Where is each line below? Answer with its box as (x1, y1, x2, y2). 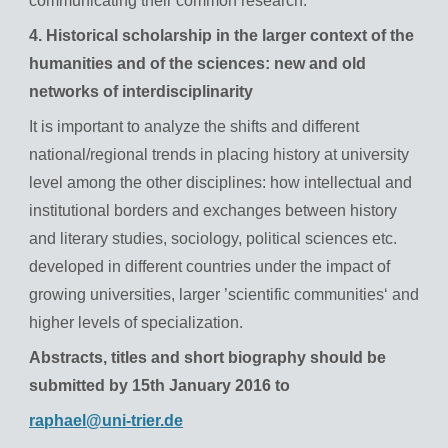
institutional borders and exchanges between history (29, 202, 397, 220)
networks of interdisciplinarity (29, 83, 253, 101)
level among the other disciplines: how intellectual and (29, 174, 412, 192)
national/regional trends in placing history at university (29, 146, 409, 164)
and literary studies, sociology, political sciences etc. (29, 230, 397, 248)
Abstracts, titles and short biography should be (29, 349, 386, 367)
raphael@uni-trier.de (29, 412, 183, 430)
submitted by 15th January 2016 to (29, 377, 294, 395)
